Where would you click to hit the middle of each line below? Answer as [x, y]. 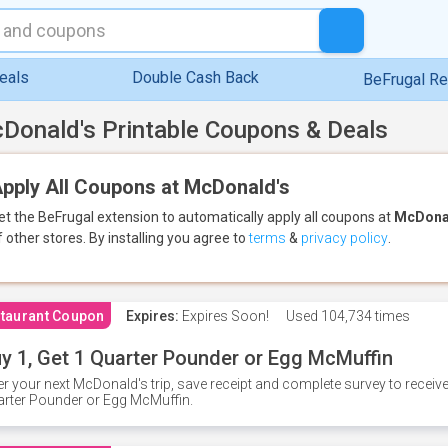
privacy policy [344, 238]
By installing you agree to [169, 238]
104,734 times [363, 316]
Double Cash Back [196, 77]
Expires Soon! [223, 316]
